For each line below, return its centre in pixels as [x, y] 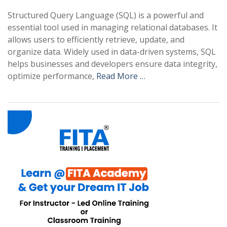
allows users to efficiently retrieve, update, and [96, 40]
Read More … [121, 76]
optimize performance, [52, 76]
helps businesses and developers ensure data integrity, [112, 64]
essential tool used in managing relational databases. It [112, 27]
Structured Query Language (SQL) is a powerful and [106, 15]
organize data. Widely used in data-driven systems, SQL [112, 52]
